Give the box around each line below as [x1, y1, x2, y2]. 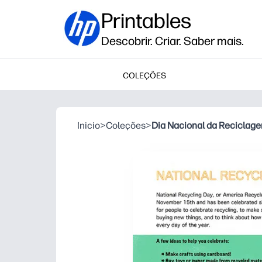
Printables [101, 8, 191, 33]
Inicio [77, 120, 100, 131]
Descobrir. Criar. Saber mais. [101, 34, 244, 48]
